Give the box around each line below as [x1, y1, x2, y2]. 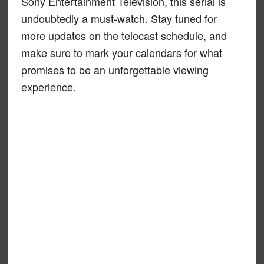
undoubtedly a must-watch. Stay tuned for [21, 10, 217, 26]
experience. [21, 78, 76, 94]
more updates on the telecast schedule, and [21, 27, 227, 43]
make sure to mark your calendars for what [21, 44, 222, 60]
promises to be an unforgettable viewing [21, 61, 209, 77]
